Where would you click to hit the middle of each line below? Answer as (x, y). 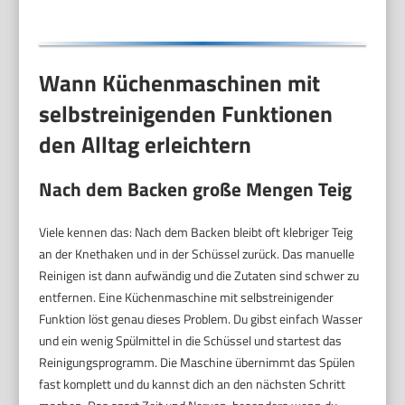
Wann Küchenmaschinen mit (180, 83)
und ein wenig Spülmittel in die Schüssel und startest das (191, 341)
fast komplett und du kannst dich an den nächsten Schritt (193, 384)
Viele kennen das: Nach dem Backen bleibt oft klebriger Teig (196, 232)
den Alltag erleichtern (146, 144)
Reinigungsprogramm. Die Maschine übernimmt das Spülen (198, 363)
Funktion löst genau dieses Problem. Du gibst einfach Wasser (201, 319)
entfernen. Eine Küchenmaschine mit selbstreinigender (187, 297)
